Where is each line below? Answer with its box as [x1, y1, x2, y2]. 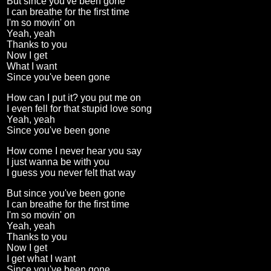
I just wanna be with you [7, 157, 109, 168]
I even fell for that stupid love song [7, 103, 152, 114]
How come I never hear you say [7, 146, 142, 157]
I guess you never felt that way [7, 168, 135, 178]
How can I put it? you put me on [7, 93, 141, 103]
